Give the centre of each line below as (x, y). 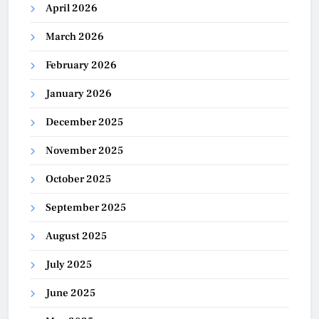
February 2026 (81, 65)
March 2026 (75, 36)
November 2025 (84, 150)
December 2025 (84, 122)
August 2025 (76, 236)
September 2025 (86, 207)
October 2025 (78, 179)
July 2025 (69, 264)
